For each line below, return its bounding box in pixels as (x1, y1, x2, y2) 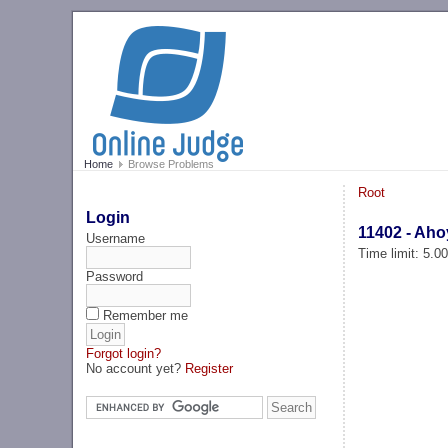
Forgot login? (86, 345, 162, 361)
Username (86, 230, 146, 246)
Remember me (103, 307, 189, 323)
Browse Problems (124, 158, 214, 171)
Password (86, 268, 144, 284)
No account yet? (86, 360, 186, 376)
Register (185, 360, 234, 376)
